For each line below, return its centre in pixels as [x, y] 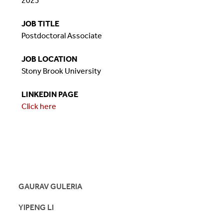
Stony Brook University [61, 71]
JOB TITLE [40, 23]
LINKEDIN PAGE [50, 94]
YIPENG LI [36, 208]
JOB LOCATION [49, 59]
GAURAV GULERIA [51, 187]
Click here [39, 106]
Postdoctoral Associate [61, 35]
